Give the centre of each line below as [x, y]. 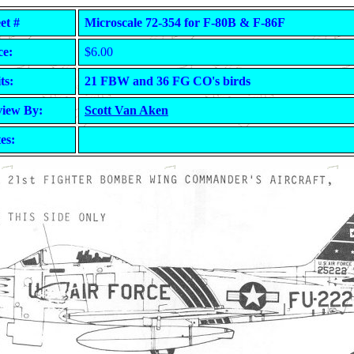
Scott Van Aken [126, 110]
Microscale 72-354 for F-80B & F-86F [185, 23]
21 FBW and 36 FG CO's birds [168, 81]
